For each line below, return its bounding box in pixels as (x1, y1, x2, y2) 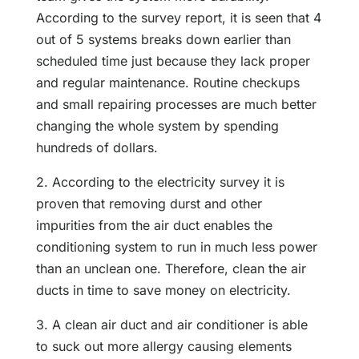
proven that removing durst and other (35, 196, 262, 212)
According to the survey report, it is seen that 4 (35, 10, 321, 26)
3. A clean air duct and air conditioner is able (35, 317, 308, 333)
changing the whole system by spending (35, 118, 279, 135)
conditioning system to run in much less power (35, 239, 317, 256)
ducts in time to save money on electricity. (35, 282, 291, 299)
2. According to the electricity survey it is (35, 174, 284, 191)
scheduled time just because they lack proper (35, 53, 310, 70)
